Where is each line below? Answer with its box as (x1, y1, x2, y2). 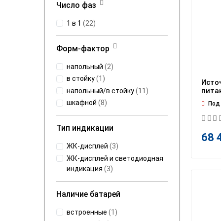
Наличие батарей (56, 189, 120, 199)
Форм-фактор (56, 43, 110, 53)
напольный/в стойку (67, 86, 134, 95)
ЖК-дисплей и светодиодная (67, 154, 163, 162)
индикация (67, 164, 103, 173)
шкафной (67, 99, 97, 107)
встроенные (67, 208, 107, 216)
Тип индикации (56, 123, 113, 133)
